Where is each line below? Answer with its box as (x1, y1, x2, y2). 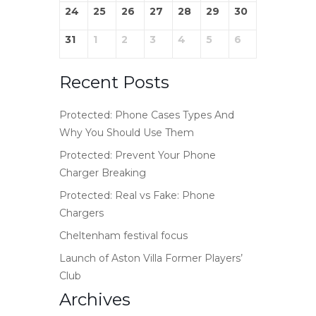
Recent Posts (59, 72, 169, 92)
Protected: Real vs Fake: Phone (59, 189, 215, 202)
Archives (59, 289, 130, 310)
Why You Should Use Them (59, 126, 194, 139)
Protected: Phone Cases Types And (59, 109, 234, 121)
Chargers (59, 207, 104, 219)
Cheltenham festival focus (59, 229, 188, 242)
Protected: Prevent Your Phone (59, 149, 216, 162)
